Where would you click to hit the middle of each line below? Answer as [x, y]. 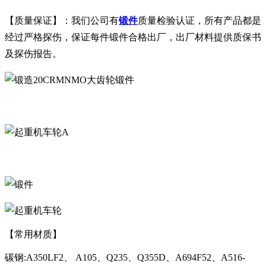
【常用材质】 [33, 235]
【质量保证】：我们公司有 [62, 21]
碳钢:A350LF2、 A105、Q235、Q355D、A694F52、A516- [125, 258]
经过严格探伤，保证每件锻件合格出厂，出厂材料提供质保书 [133, 37]
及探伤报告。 [33, 54]
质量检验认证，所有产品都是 [199, 21]
